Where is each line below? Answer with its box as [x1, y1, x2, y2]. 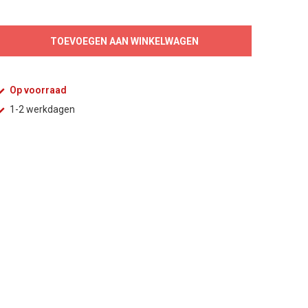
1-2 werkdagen [8, 104, 75, 115]
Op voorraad [8, 85, 67, 96]
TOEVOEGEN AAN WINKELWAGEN [49, 35, 199, 47]
